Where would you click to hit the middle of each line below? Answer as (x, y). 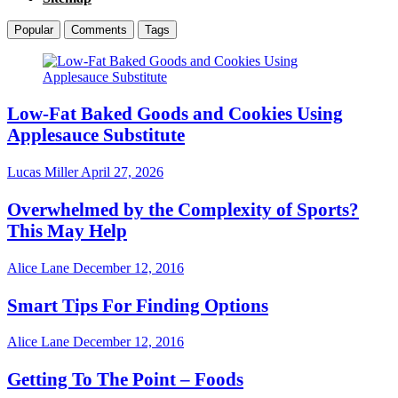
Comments (99, 29)
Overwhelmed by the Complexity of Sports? (183, 210)
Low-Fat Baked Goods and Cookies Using (175, 114)
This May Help (67, 231)
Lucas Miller (43, 172)
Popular (34, 29)
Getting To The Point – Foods (125, 379)
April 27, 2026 (121, 172)
